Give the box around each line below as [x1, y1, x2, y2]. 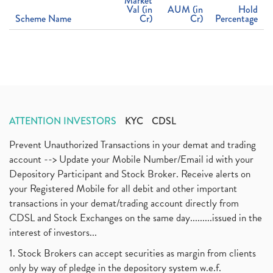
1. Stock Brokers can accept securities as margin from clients [9, 246, 256, 261]
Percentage [215, 12, 258, 26]
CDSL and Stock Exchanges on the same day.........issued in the [9, 210, 262, 225]
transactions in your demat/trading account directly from [9, 196, 239, 211]
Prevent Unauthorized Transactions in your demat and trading [9, 137, 256, 152]
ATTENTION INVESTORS [9, 114, 116, 128]
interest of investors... [9, 225, 97, 240]
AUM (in [168, 2, 203, 16]
